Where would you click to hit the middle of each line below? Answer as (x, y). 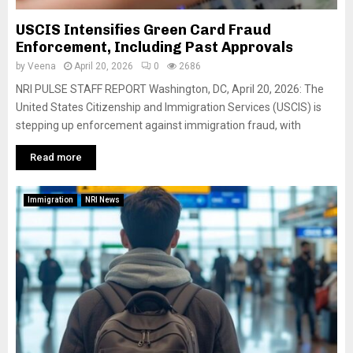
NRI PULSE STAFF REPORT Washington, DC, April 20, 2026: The (170, 89)
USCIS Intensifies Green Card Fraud (143, 30)
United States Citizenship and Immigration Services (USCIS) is (169, 107)
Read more (56, 157)
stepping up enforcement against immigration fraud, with (158, 125)
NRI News (102, 199)
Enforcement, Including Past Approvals (154, 47)
